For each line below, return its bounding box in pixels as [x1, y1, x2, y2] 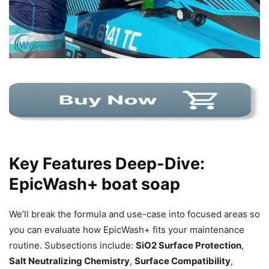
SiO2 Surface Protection [136, 240, 241, 252]
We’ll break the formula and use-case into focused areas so [9, 208, 260, 220]
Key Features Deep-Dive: [9, 154, 205, 174]
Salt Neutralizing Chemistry [9, 255, 130, 267]
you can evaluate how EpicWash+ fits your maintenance [9, 224, 244, 236]
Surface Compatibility [134, 255, 231, 267]
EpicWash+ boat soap [9, 174, 180, 195]
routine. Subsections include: [9, 240, 136, 252]
